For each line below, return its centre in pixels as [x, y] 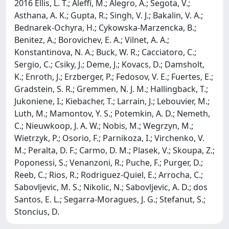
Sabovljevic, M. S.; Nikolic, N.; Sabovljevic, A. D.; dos [111, 187]
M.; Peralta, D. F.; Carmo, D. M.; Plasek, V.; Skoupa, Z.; [114, 150]
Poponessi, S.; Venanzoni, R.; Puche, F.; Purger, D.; [109, 162]
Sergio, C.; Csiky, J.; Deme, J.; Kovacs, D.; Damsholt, [109, 64]
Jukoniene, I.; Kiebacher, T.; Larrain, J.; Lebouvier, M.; [112, 101]
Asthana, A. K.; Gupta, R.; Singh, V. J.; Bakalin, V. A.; [109, 15]
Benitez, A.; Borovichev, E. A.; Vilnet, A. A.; [92, 40]
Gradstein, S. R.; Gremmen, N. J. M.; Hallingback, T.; [111, 89]
